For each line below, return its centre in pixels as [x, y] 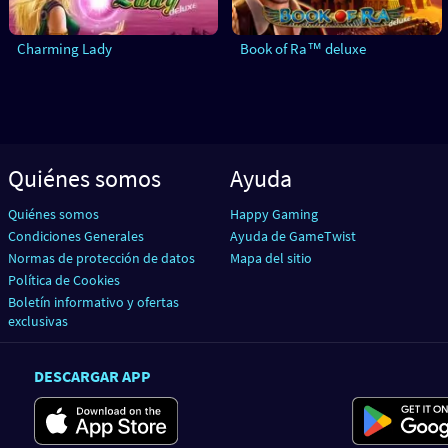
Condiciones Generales [76, 235]
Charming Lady [64, 49]
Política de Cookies [64, 279]
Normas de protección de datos [101, 257]
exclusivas [38, 320]
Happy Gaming [273, 213]
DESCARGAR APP [92, 375]
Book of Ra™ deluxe [303, 49]
